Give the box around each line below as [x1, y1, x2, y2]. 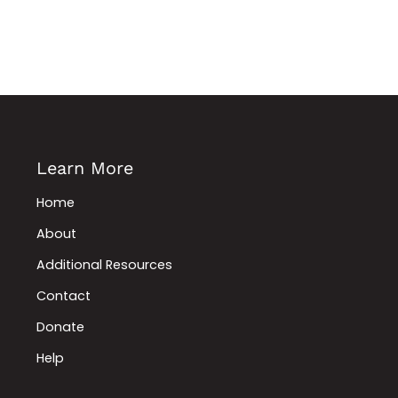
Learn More [36, 157, 133, 179]
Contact [36, 286, 91, 305]
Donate [36, 317, 84, 336]
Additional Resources [36, 255, 172, 274]
